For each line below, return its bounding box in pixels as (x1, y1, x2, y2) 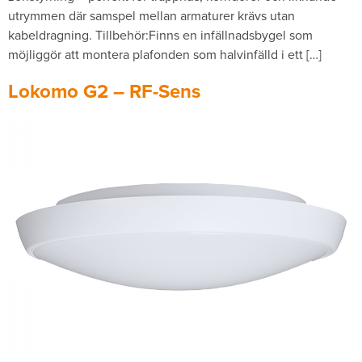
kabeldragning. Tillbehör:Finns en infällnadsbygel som (8, 26, 313, 44)
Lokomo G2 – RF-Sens (8, 77, 200, 106)
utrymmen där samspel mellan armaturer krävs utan (8, 6, 295, 24)
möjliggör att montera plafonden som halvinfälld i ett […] (8, 45, 322, 63)
